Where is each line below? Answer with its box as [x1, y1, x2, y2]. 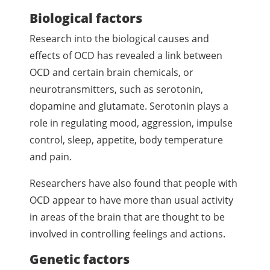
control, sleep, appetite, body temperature [30, 133, 224, 146]
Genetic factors [30, 250, 130, 268]
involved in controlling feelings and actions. [30, 227, 226, 240]
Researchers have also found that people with [30, 176, 238, 190]
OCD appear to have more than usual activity [30, 193, 234, 207]
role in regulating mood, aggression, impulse [30, 116, 233, 130]
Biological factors [30, 8, 143, 27]
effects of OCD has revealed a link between [30, 48, 223, 62]
